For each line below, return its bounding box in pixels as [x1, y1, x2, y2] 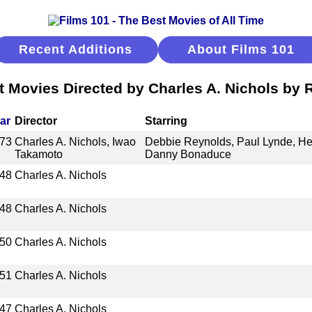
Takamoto [15, 148, 63, 160]
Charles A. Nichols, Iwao [15, 135, 136, 148]
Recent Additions [19, 42, 132, 56]
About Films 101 [187, 42, 295, 56]
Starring [144, 114, 187, 127]
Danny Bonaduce [144, 148, 231, 160]
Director [15, 114, 58, 127]
